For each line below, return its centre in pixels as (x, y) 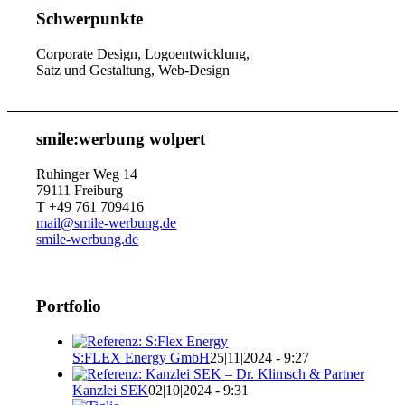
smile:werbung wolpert (121, 138)
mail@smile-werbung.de (107, 222)
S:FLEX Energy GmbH (141, 357)
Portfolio (69, 306)
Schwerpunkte (90, 19)
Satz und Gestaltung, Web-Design (133, 71)
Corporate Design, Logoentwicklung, (143, 54)
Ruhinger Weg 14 (87, 174)
